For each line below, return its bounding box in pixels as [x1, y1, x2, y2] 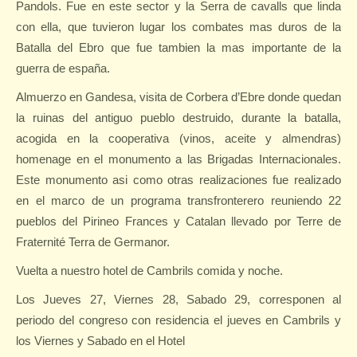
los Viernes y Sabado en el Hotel [16, 334, 185, 347]
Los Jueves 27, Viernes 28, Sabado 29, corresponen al [16, 292, 341, 306]
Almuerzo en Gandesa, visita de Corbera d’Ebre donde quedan [16, 90, 341, 104]
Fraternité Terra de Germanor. [16, 235, 170, 249]
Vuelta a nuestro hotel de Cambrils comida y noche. [16, 264, 283, 277]
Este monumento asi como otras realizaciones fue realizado [16, 173, 341, 186]
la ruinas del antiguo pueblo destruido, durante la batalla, [16, 111, 341, 124]
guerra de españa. [16, 61, 110, 75]
